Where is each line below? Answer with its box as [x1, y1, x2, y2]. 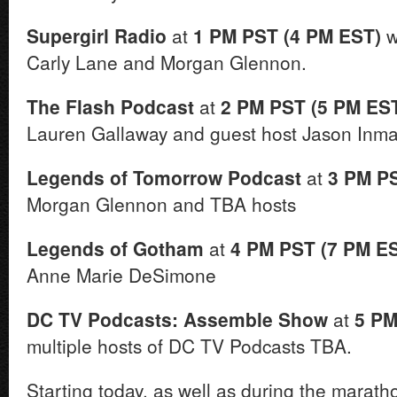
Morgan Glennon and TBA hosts [27, 191, 296, 217]
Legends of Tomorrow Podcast [27, 164, 301, 191]
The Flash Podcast [27, 93, 194, 120]
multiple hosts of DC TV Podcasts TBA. [27, 332, 352, 359]
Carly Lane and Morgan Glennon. [27, 49, 307, 75]
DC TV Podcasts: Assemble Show [27, 306, 328, 332]
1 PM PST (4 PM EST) [193, 22, 381, 49]
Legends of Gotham [27, 235, 204, 261]
